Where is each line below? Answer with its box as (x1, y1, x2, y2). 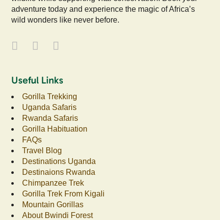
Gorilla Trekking (22, 92, 78, 101)
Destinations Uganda (22, 157, 96, 165)
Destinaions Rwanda (22, 167, 96, 176)
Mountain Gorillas (22, 200, 84, 209)
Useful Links (11, 74, 64, 86)
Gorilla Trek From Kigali (22, 189, 105, 198)
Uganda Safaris (22, 103, 77, 111)
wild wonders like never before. (11, 15, 120, 24)
